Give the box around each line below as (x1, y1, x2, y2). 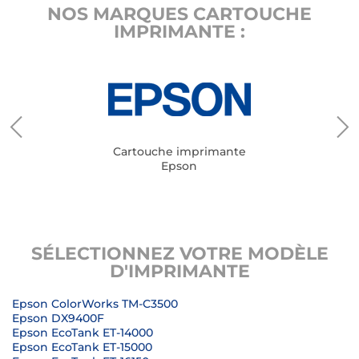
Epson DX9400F (12, 311, 104, 325)
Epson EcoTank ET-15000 (12, 340, 152, 354)
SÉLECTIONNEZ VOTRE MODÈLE (30, 243, 329, 264)
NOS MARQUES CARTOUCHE (47, 3, 312, 25)
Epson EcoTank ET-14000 (12, 325, 153, 340)
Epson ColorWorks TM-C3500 (12, 296, 178, 311)
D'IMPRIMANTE (109, 260, 250, 282)
